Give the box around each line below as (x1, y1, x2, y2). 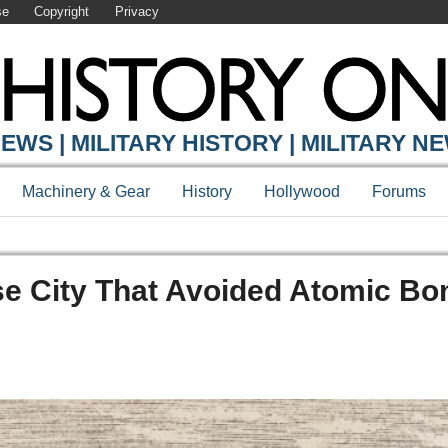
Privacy (114, 4, 159, 20)
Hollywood (264, 183, 340, 201)
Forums (372, 183, 426, 201)
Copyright (34, 4, 90, 20)
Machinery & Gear (22, 183, 150, 201)
